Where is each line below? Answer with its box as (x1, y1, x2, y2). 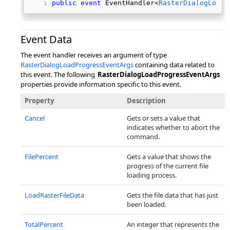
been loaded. (127, 200, 166, 209)
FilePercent (25, 152, 59, 161)
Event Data (21, 32, 72, 46)
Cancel (25, 113, 45, 123)
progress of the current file (127, 161, 208, 170)
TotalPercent (25, 220, 63, 229)
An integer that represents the (127, 220, 219, 229)
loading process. (127, 170, 177, 180)
